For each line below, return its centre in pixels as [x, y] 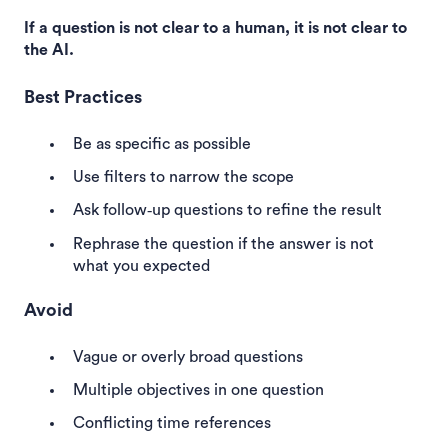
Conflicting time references [172, 423]
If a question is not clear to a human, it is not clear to [215, 28]
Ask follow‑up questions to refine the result [227, 210]
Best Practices [83, 96]
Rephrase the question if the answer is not [223, 243]
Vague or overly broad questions [188, 357]
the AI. [49, 50]
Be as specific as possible [162, 144]
